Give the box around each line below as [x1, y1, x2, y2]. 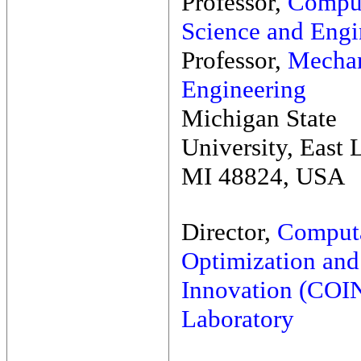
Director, [181, 218, 277, 246]
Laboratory [181, 305, 294, 333]
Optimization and [181, 247, 359, 275]
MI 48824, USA [181, 162, 345, 190]
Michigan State [181, 104, 337, 132]
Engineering [181, 75, 306, 103]
